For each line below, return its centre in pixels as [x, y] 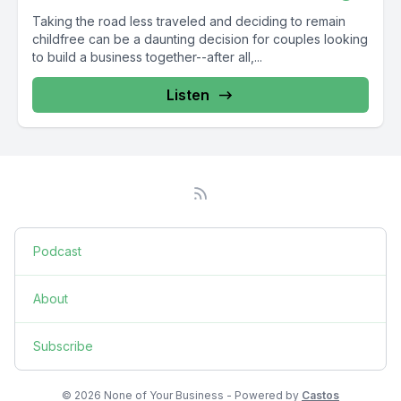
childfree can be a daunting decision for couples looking [200, 39]
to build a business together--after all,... [147, 57]
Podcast [57, 251]
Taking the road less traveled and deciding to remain [189, 21]
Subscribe [63, 346]
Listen [188, 95]
